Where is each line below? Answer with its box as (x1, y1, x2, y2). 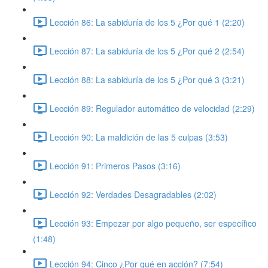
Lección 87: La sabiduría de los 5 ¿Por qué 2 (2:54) (50, 44, 245, 57)
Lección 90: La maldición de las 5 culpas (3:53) (50, 130, 228, 143)
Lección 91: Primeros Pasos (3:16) (50, 159, 181, 172)
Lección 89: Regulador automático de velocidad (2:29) (50, 102, 255, 114)
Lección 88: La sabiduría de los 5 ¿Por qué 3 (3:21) (50, 73, 245, 86)
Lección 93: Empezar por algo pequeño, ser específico (50, 217, 257, 229)
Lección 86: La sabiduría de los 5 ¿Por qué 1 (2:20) (50, 16, 245, 28)
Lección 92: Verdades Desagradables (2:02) (50, 188, 217, 200)
